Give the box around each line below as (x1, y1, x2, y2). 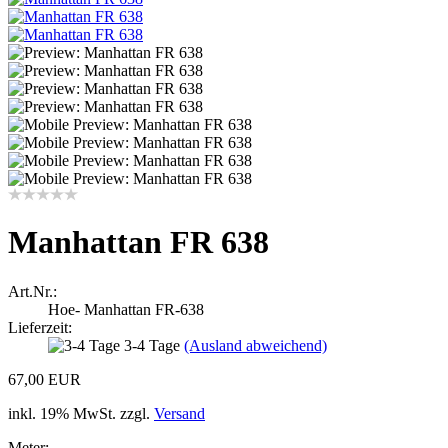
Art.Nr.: (8, 282, 57, 300)
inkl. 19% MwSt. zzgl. (8, 404, 154, 422)
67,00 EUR (8, 370, 81, 388)
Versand (154, 404, 205, 422)
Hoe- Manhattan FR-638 (48, 300, 204, 318)
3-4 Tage (124, 336, 184, 354)
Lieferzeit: (8, 318, 72, 336)
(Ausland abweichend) (184, 336, 327, 354)
